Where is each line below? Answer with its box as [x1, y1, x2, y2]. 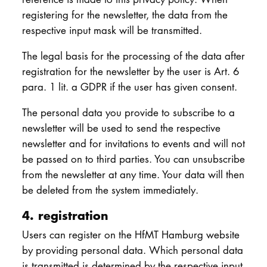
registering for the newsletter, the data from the [21, 8, 228, 22]
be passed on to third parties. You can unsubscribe [21, 151, 245, 166]
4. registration [21, 206, 108, 224]
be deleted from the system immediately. [21, 182, 198, 197]
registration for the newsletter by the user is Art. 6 [21, 64, 239, 78]
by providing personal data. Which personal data [21, 243, 243, 257]
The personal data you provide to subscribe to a [21, 105, 235, 119]
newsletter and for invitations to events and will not [21, 136, 245, 150]
